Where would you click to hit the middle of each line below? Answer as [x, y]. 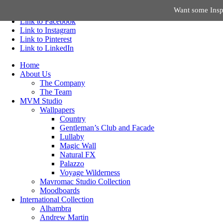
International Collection [57, 199]
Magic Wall [78, 146]
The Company [62, 83]
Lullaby [72, 137]
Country [73, 119]
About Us [35, 74]
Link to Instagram [48, 30]
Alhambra [56, 208]
